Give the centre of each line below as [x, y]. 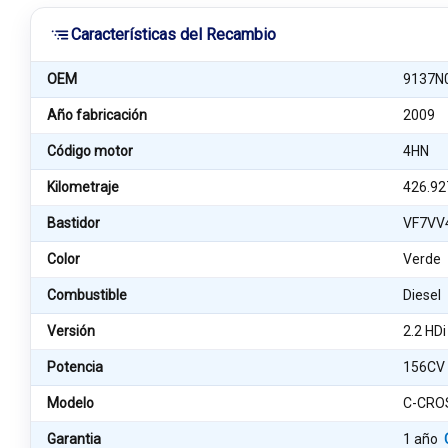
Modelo [70, 403]
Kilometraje [83, 187]
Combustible [87, 295]
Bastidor [73, 223]
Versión [71, 331]
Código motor [90, 151]
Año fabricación [97, 115]
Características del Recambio [173, 34]
